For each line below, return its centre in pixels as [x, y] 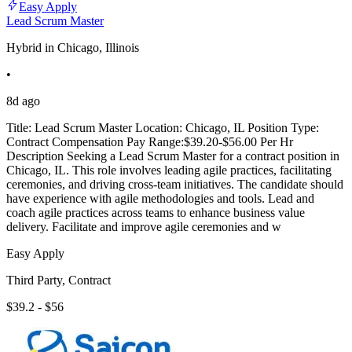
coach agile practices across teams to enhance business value [156, 212]
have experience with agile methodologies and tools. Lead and [160, 198]
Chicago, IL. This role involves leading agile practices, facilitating [169, 170]
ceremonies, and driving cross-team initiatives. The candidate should [175, 184]
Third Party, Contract [59, 280]
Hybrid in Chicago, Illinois [73, 47]
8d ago [23, 101]
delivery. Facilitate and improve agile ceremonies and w [144, 226]
